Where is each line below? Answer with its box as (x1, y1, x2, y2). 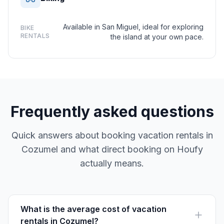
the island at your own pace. (110, 32, 203, 41)
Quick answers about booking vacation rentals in (11, 130, 213, 140)
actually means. (80, 158, 144, 168)
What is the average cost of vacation (20, 204, 166, 214)
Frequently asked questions (10, 102, 214, 120)
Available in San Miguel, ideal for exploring (63, 22, 203, 31)
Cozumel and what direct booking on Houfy (21, 144, 203, 154)
